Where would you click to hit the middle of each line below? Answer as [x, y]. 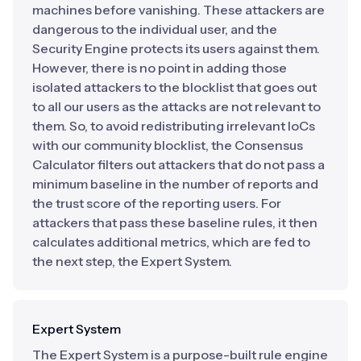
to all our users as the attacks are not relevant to [176, 107]
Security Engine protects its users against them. [176, 49]
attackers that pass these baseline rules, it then [175, 223]
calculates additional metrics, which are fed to [171, 242]
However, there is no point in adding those [160, 68]
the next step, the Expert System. [132, 261]
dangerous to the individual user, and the [155, 29]
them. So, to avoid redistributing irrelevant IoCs [174, 126]
